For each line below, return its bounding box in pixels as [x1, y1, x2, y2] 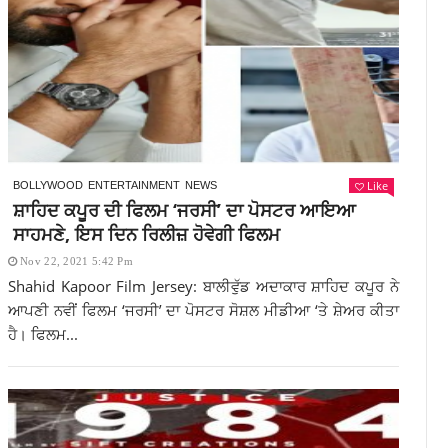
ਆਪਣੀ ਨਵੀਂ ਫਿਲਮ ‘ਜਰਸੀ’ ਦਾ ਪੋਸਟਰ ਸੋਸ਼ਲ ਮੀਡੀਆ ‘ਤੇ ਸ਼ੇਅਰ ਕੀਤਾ [7, 300, 400, 320]
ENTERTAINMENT [87, 179, 180, 191]
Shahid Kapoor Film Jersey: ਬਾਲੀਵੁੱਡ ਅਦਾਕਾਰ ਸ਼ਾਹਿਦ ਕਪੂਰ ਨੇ [7, 276, 400, 296]
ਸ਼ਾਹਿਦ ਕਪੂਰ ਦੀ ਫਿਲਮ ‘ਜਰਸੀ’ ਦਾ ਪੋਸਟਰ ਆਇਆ [12, 198, 356, 222]
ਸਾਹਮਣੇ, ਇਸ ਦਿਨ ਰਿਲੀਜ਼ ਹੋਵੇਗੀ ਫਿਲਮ [12, 222, 280, 246]
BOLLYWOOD [12, 179, 83, 191]
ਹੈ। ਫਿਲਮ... [7, 324, 78, 344]
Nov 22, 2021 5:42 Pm [20, 255, 134, 267]
